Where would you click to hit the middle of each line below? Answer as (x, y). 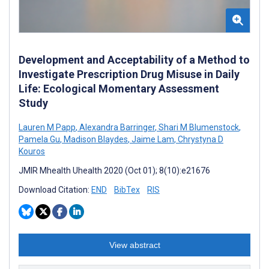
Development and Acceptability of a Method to (134, 59)
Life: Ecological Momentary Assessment (119, 88)
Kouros (32, 151)
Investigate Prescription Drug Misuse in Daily (129, 74)
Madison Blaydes (95, 139)
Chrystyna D (200, 139)
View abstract (134, 245)
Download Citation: (55, 189)
